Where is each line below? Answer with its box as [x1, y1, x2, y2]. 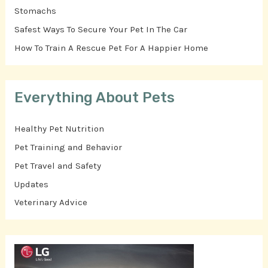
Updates [14, 178, 49, 190]
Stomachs [14, 5, 57, 17]
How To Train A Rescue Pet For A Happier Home [14, 42, 209, 53]
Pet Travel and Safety [14, 160, 102, 171]
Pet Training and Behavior [14, 142, 123, 153]
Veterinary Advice [14, 197, 88, 208]
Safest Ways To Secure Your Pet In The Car [14, 24, 188, 35]
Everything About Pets [14, 89, 175, 106]
